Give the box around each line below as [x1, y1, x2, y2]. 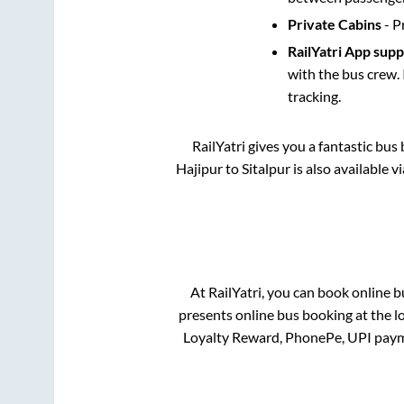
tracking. [287, 87, 341, 105]
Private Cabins [287, 14, 381, 32]
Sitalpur [242, 159, 290, 177]
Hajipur [176, 159, 223, 177]
